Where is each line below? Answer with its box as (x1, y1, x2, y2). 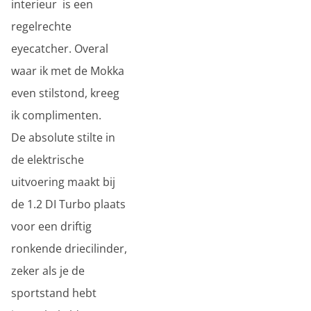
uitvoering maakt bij (11, 174, 115, 190)
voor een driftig (11, 219, 92, 234)
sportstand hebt (11, 285, 96, 301)
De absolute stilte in (11, 130, 115, 145)
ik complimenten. (11, 108, 101, 123)
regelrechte (11, 19, 72, 34)
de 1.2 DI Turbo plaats (11, 196, 126, 212)
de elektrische (11, 152, 84, 167)
